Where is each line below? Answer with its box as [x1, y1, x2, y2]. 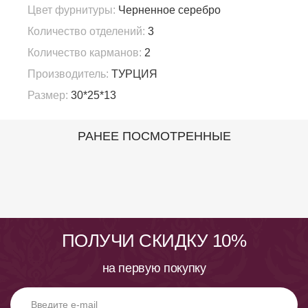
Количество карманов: [27, 47, 142, 59]
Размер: [27, 89, 68, 102]
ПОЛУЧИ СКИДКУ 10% [61, 230, 247, 252]
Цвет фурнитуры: [27, 4, 115, 16]
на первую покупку [102, 261, 206, 276]
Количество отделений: [27, 25, 145, 38]
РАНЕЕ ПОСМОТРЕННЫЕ [77, 129, 231, 144]
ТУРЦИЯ [109, 68, 157, 80]
